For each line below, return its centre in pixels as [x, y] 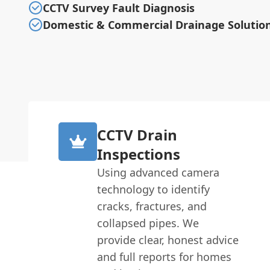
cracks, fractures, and [152, 206]
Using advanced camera [159, 172]
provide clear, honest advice [168, 240]
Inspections [139, 154]
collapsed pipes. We [148, 223]
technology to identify [154, 189]
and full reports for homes [165, 256]
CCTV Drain [137, 134]
